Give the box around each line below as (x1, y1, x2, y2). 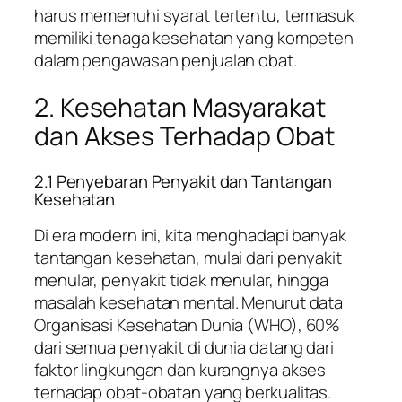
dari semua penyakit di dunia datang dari (34, 336, 334, 360)
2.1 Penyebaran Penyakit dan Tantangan (34, 169, 333, 193)
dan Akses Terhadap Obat (34, 118, 335, 153)
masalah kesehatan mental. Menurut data (34, 291, 344, 315)
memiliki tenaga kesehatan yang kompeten (34, 26, 354, 50)
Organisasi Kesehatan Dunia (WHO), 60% (34, 313, 341, 337)
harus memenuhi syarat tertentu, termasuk (34, 4, 354, 28)
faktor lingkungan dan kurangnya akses (34, 358, 327, 382)
